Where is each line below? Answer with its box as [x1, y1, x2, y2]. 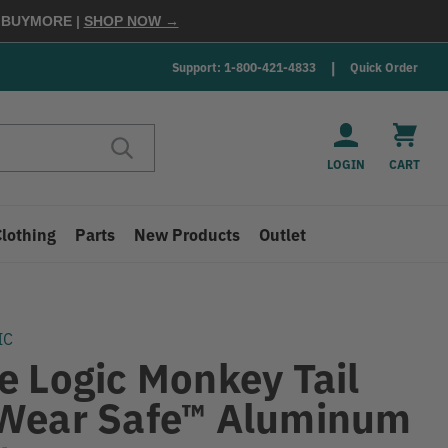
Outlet [259, 223, 307, 245]
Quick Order [350, 58, 418, 75]
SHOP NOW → [83, 13, 179, 29]
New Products [134, 223, 241, 245]
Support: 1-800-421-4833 [172, 58, 316, 75]
